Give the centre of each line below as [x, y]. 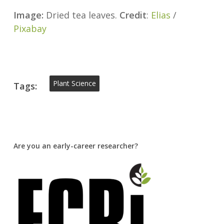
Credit [133, 15]
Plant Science [74, 83]
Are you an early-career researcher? [75, 146]
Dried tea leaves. [82, 15]
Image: [29, 15]
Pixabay [30, 28]
